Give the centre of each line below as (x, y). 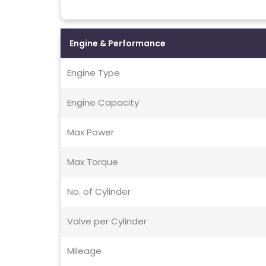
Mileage (84, 251)
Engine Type (94, 73)
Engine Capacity (103, 103)
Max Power (91, 132)
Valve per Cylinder (107, 221)
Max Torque (93, 162)
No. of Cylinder (99, 192)
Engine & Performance (118, 44)
